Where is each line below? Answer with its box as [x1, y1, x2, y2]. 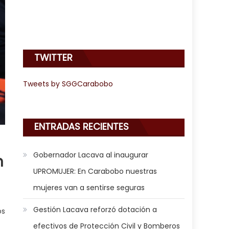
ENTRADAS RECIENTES [34, 120, 129, 133]
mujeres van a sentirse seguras [33, 182, 145, 193]
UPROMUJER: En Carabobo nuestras [33, 166, 157, 176]
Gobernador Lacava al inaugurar [33, 149, 149, 160]
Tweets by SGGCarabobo [23, 78, 113, 89]
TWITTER [34, 51, 73, 64]
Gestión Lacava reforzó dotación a [33, 204, 157, 215]
